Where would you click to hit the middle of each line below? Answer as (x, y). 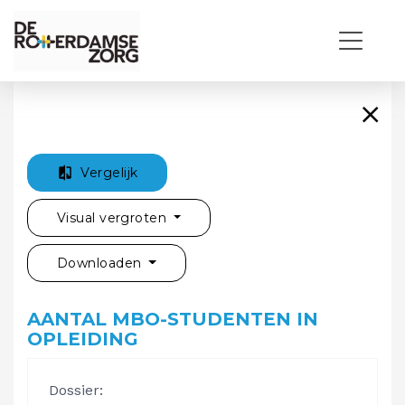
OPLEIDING (83, 339)
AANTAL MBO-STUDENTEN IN (173, 319)
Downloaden (101, 263)
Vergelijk (109, 173)
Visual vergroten (114, 218)
